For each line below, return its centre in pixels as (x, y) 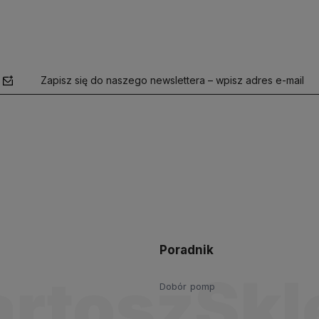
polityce (271, 189)
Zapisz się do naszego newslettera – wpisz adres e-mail (172, 80)
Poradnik (187, 250)
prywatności (37, 210)
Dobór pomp (187, 287)
